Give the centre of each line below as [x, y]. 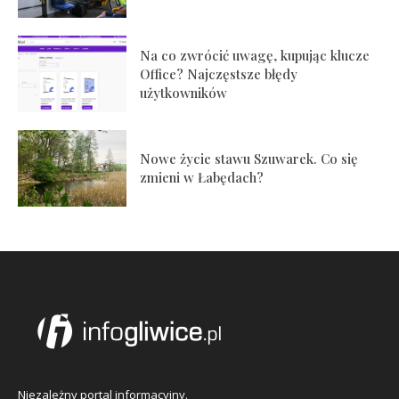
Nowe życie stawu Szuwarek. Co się [249, 158]
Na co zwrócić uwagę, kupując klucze [255, 55]
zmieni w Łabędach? [202, 177]
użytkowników [184, 92]
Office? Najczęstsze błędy [219, 73]
